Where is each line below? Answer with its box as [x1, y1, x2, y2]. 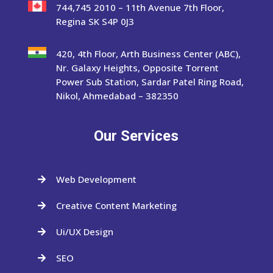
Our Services [94, 127, 179, 144]
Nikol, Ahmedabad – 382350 [55, 89, 179, 102]
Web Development [55, 172, 136, 185]
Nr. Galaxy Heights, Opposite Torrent [55, 61, 219, 74]
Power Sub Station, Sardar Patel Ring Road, [55, 75, 244, 88]
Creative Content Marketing [55, 199, 177, 211]
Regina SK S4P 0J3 [55, 15, 134, 27]
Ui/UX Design [55, 225, 113, 238]
